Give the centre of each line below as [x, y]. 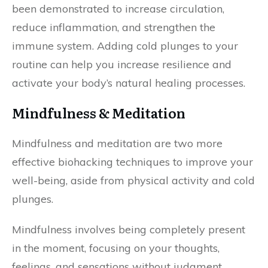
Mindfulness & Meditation [99, 113]
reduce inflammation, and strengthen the [114, 27]
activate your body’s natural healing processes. [129, 83]
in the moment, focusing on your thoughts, [116, 248]
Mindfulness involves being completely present [129, 229]
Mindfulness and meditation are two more [117, 143]
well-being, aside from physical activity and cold [133, 180]
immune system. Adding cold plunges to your [125, 46]
